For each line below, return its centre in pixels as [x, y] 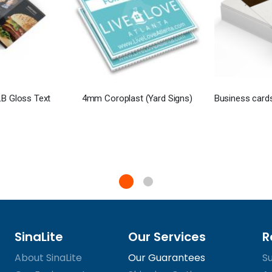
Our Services [167, 237]
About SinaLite [48, 258]
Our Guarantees [166, 258]
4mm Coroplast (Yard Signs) [137, 98]
